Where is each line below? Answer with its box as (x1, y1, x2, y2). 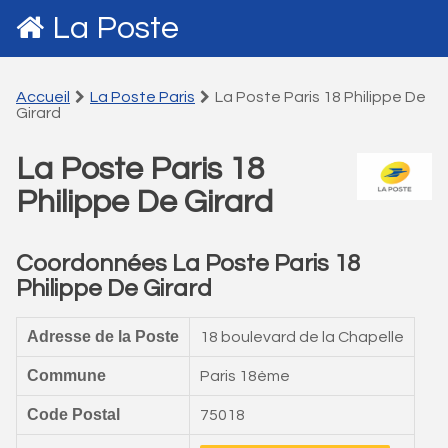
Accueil (16, 89, 70, 105)
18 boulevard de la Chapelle (200, 329, 404, 345)
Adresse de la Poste (27, 328, 179, 345)
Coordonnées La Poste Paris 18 (16, 251, 360, 276)
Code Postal (27, 406, 120, 423)
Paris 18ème (200, 368, 290, 384)
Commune (27, 367, 106, 384)
